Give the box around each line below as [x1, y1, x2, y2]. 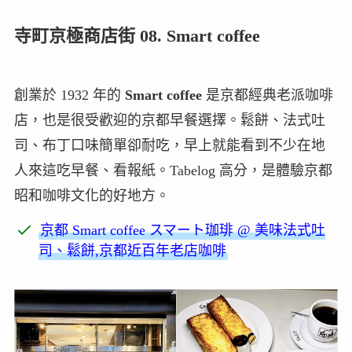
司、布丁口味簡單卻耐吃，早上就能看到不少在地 [13, 137, 325, 153]
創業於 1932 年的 [13, 86, 125, 103]
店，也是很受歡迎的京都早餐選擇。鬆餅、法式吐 [13, 112, 325, 128]
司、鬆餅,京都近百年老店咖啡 [38, 242, 227, 258]
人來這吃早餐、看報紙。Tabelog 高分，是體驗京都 [13, 162, 332, 178]
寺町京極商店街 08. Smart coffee [13, 25, 260, 46]
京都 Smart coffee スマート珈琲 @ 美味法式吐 [40, 222, 326, 238]
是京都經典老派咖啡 [201, 86, 333, 103]
